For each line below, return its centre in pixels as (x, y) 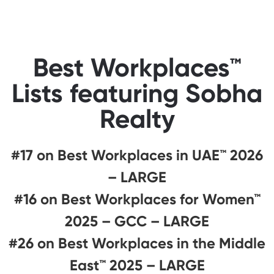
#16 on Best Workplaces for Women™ (137, 199)
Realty (137, 119)
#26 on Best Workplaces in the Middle (137, 243)
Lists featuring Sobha (137, 93)
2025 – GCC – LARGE (137, 221)
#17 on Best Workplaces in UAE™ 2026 (137, 155)
